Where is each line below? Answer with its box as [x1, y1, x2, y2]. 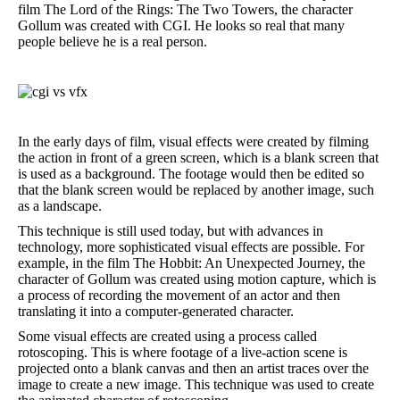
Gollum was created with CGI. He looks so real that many [18, 18, 345, 33]
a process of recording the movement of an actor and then [18, 287, 340, 303]
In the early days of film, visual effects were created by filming [18, 134, 369, 149]
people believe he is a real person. [18, 34, 207, 49]
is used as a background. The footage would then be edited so [18, 166, 364, 181]
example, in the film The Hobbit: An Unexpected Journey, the [18, 255, 365, 271]
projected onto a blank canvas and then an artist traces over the [18, 361, 369, 376]
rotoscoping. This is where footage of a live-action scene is [18, 345, 347, 360]
